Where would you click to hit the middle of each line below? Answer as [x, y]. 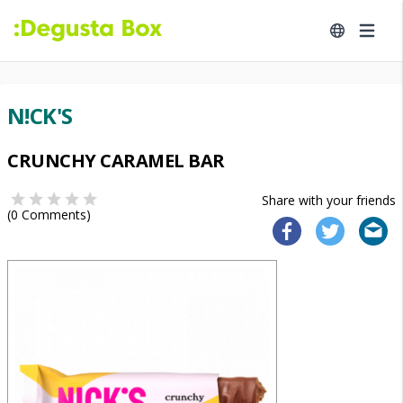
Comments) [54, 215]
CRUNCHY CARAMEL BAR [116, 161]
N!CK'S [40, 116]
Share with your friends [329, 200]
